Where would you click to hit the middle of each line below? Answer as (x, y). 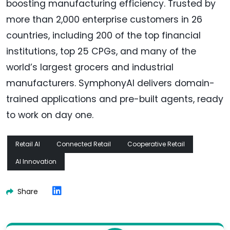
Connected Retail (84, 144)
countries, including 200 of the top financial (103, 35)
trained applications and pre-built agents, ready (115, 99)
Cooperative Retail (156, 144)
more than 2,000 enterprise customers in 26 (104, 19)
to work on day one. (50, 115)
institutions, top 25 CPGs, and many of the (101, 51)
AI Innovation (36, 161)
